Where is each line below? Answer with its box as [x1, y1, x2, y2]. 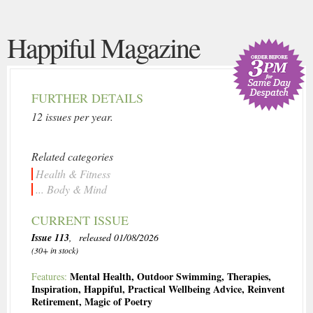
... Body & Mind [36, 182, 107, 197]
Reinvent [247, 282, 285, 297]
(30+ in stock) [31, 245, 78, 256]
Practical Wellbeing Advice [128, 282, 242, 297]
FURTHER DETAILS [31, 89, 143, 107]
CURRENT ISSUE [31, 212, 129, 229]
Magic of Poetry [85, 294, 152, 310]
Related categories [31, 149, 113, 164]
